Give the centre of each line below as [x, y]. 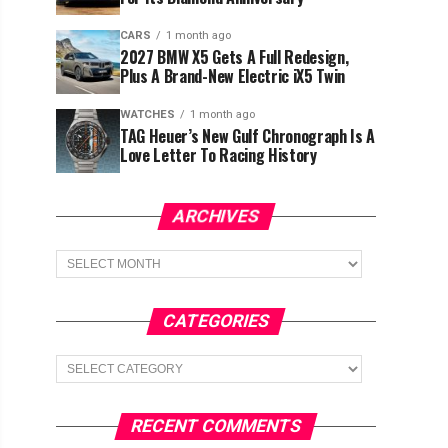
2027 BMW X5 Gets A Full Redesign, [234, 57]
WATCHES [147, 114]
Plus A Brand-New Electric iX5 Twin [233, 76]
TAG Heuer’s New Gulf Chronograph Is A [248, 136]
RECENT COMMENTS [216, 426]
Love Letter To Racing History [218, 155]
